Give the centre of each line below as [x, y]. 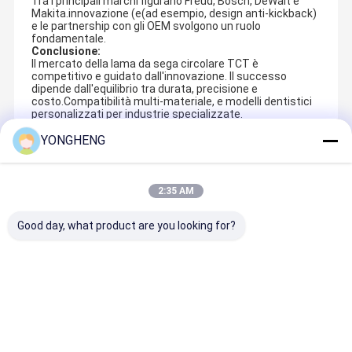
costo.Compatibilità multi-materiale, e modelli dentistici [171, 102]
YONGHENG [73, 140]
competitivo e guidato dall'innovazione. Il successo [159, 77]
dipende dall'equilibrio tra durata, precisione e [144, 89]
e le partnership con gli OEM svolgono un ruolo [146, 26]
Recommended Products [93, 162]
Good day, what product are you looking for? [126, 225]
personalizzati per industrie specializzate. [137, 114]
